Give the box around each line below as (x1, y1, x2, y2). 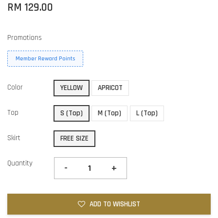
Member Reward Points (16, 54, 75, 62)
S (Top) (60, 108, 83, 118)
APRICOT (98, 83, 123, 92)
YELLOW (60, 83, 83, 92)
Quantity (7, 158, 33, 168)
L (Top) (136, 108, 158, 118)
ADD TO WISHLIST (90, 199, 140, 209)
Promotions (7, 33, 42, 42)
